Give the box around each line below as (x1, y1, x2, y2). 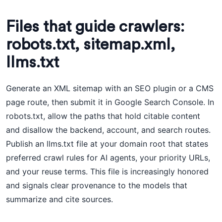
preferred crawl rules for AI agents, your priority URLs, (6, 153, 210, 163)
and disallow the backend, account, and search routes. (6, 125, 211, 135)
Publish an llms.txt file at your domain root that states (6, 139, 208, 149)
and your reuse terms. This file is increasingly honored (6, 166, 209, 176)
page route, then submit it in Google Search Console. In (6, 97, 214, 107)
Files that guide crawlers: (6, 19, 184, 35)
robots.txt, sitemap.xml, (6, 37, 175, 53)
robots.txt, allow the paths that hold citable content (6, 111, 200, 121)
